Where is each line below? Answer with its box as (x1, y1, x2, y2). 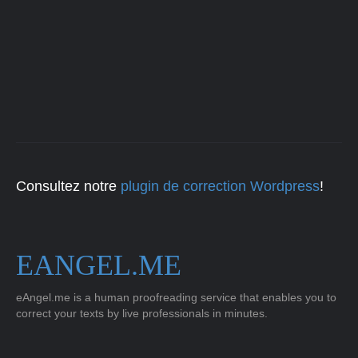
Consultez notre (16, 178, 121, 194)
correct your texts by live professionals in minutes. (16, 307, 268, 320)
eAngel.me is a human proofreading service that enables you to (16, 291, 336, 304)
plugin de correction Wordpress (121, 178, 320, 194)
